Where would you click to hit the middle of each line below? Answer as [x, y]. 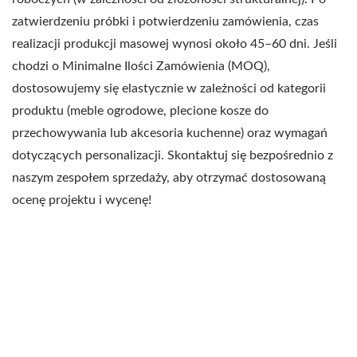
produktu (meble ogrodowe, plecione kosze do [140, 111]
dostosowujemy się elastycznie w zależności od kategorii [169, 89]
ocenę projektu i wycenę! [82, 200]
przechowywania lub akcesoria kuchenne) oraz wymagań [170, 133]
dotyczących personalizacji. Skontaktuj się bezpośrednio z [173, 156]
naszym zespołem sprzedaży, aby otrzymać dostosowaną [169, 178]
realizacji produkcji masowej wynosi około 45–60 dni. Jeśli [175, 44]
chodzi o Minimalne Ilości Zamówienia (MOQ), [141, 67]
